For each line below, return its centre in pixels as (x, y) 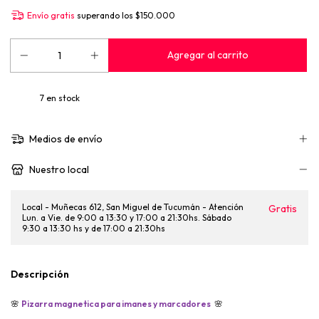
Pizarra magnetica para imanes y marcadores (117, 304)
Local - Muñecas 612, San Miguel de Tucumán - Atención (133, 207)
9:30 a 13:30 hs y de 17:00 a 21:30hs (94, 229)
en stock (62, 98)
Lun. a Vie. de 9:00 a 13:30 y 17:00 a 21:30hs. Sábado (127, 218)
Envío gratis (51, 16)
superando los (106, 16)
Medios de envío (64, 139)
